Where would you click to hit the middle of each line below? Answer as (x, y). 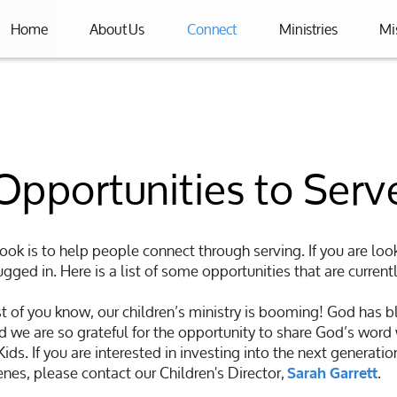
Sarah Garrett (332, 374)
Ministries (308, 29)
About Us (117, 29)
